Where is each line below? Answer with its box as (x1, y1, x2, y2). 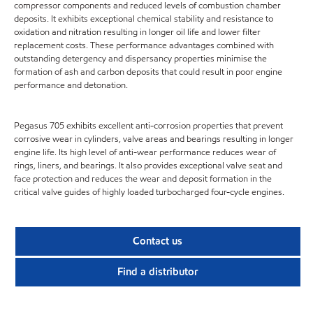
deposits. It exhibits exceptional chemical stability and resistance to (14, 12, 273, 25)
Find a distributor (117, 265, 198, 279)
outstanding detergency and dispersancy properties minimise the (14, 52, 267, 65)
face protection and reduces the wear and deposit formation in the (14, 172, 272, 185)
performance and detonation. (14, 78, 128, 92)
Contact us (133, 234, 183, 249)
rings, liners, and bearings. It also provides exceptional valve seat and (14, 159, 282, 172)
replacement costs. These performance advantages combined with (14, 38, 274, 52)
